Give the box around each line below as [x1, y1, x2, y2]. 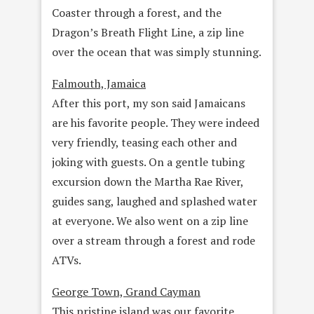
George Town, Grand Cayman [52, 284, 200, 300]
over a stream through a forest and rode [52, 233, 255, 249]
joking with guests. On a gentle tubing [52, 154, 245, 170]
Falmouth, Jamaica [52, 76, 146, 92]
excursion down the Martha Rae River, [52, 174, 243, 190]
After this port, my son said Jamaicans [52, 95, 245, 111]
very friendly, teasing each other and [52, 135, 237, 151]
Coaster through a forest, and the [52, 5, 221, 21]
